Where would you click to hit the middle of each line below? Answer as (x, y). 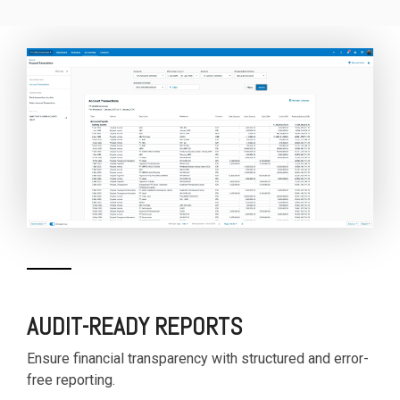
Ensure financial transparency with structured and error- (198, 359)
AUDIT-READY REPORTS (134, 327)
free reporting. (71, 380)
